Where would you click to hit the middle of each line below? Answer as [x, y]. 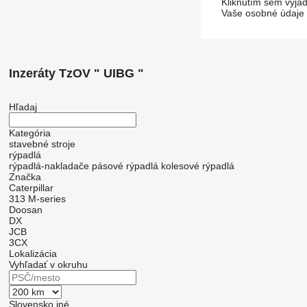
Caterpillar [31, 188]
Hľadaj [23, 107]
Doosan [25, 210]
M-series [47, 199]
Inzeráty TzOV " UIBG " [76, 73]
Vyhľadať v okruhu [48, 265]
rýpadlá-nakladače [49, 166]
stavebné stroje [42, 144]
